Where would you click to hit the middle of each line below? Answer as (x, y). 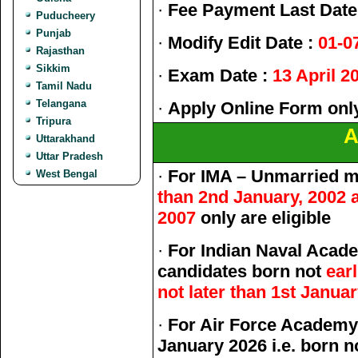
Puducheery (66, 16)
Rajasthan (60, 51)
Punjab (54, 33)
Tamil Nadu (64, 86)
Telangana (61, 103)
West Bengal (67, 174)
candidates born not (242, 271)
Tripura (54, 121)
